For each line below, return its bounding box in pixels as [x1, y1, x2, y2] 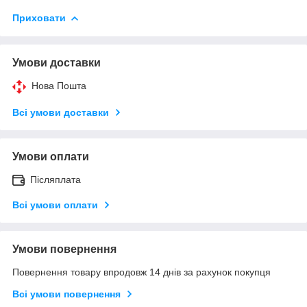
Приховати [12, 12, 66, 23]
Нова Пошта [32, 79, 86, 91]
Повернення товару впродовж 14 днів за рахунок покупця [12, 266, 271, 278]
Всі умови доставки [12, 106, 109, 118]
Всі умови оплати [12, 199, 98, 210]
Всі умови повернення [12, 288, 121, 299]
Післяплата [30, 173, 81, 185]
